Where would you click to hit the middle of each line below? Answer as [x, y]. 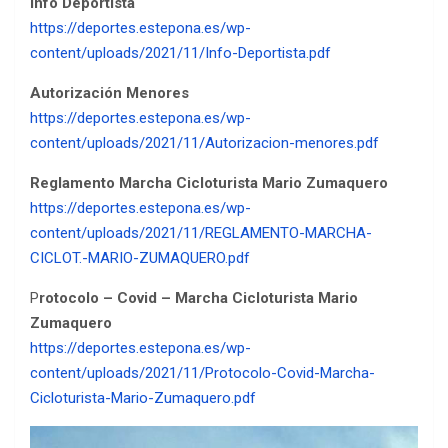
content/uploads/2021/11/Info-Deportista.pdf [180, 53]
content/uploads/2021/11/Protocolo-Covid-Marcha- [202, 373]
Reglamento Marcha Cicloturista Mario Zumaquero [209, 183]
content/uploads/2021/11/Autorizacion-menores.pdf [204, 143]
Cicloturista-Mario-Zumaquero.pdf [143, 398]
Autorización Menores [109, 93]
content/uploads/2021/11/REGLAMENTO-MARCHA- [201, 233]
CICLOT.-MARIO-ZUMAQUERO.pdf [140, 258]
